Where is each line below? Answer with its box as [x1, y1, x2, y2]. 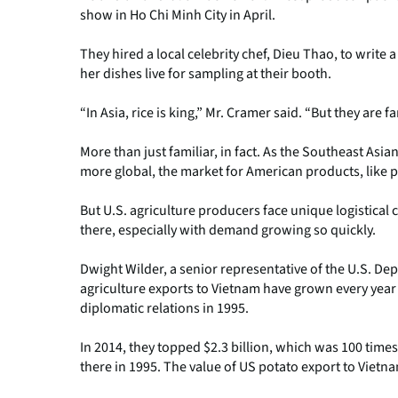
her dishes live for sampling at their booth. [80, 64, 334, 84]
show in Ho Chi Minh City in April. [80, 5, 278, 26]
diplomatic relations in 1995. [80, 298, 251, 319]
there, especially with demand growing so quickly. [80, 220, 378, 241]
